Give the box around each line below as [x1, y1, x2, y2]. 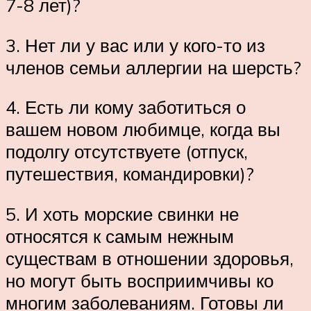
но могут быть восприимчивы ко [6, 269, 274, 292]
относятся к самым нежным [6, 224, 234, 247]
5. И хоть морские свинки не [6, 202, 239, 225]
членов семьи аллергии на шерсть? [6, 56, 301, 78]
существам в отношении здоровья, [6, 246, 294, 269]
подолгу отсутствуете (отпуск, [6, 140, 248, 163]
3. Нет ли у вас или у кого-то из [6, 33, 265, 56]
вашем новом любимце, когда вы [6, 118, 280, 141]
